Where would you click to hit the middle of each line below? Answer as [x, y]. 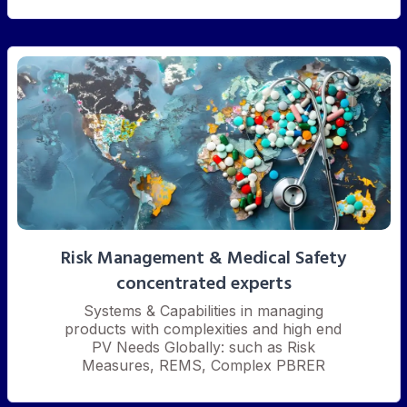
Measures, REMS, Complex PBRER [203, 365]
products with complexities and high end [203, 328]
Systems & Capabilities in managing [203, 310]
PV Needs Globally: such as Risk [203, 347]
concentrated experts [203, 284]
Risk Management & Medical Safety [203, 258]
